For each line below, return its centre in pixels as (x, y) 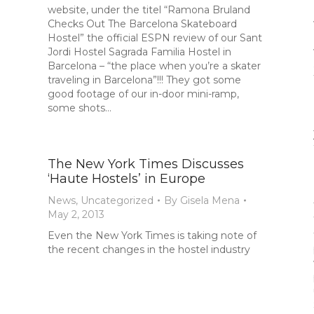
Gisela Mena (210, 200)
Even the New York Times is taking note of (152, 235)
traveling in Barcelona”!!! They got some (144, 80)
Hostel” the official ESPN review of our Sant (155, 38)
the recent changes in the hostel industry (149, 250)
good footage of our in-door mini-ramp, (143, 94)
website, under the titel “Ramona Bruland (149, 10)
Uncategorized (117, 200)
